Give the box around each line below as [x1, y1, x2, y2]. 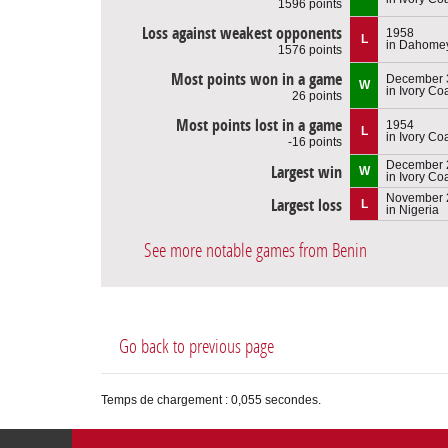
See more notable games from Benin [144, 238, 367, 262]
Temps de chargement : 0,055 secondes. [101, 392, 321, 407]
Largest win [271, 162, 342, 182]
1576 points [278, 42, 342, 57]
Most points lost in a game [176, 115, 342, 135]
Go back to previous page [119, 334, 274, 358]
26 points [292, 88, 342, 103]
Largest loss [271, 195, 342, 215]
